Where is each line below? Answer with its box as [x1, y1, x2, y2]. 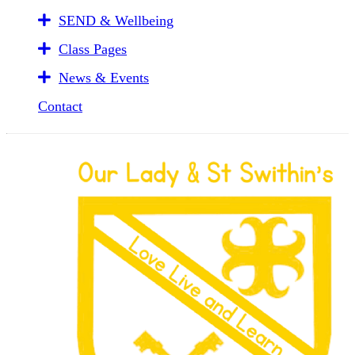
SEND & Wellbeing [59, 13, 174, 29]
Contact [38, 98, 82, 114]
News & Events [59, 70, 149, 86]
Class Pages [59, 41, 127, 57]
